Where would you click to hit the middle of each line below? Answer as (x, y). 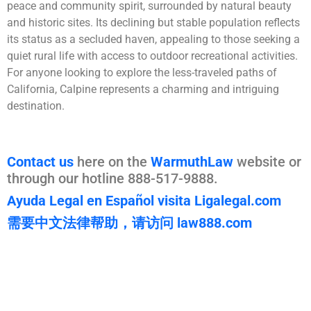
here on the (112, 162)
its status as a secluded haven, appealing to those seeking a (153, 40)
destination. (36, 106)
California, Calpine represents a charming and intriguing (143, 90)
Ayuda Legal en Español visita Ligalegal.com (144, 201)
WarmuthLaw (192, 162)
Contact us (40, 162)
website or (267, 162)
